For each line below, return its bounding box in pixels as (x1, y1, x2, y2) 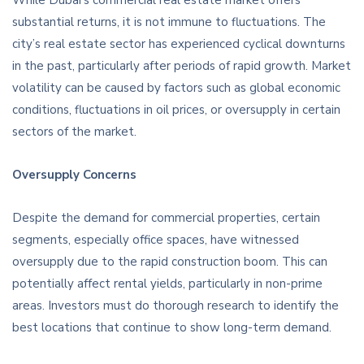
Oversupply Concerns (12, 167, 136, 184)
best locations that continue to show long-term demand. (12, 319, 331, 336)
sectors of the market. (12, 123, 136, 141)
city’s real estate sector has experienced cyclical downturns (12, 36, 345, 53)
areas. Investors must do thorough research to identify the (12, 297, 339, 314)
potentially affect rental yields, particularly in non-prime (12, 275, 323, 292)
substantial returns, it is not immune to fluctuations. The (12, 14, 326, 31)
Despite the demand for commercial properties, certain (12, 210, 320, 227)
